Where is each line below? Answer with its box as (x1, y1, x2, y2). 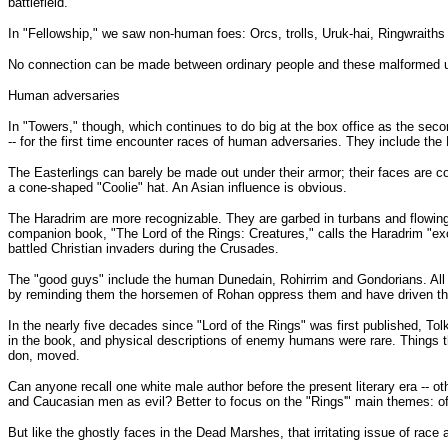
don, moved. (8, 348, 80, 363)
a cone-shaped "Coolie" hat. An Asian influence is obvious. (8, 180, 347, 195)
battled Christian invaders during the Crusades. (8, 241, 279, 256)
